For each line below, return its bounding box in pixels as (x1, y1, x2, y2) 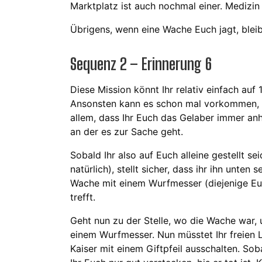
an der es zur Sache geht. (70, 126, 183, 138)
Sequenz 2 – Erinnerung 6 (70, 54, 212, 74)
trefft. (70, 191, 95, 204)
